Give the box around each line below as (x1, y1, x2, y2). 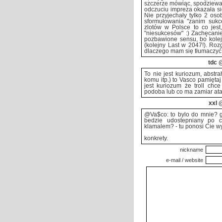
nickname (180, 147, 203, 153)
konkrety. (144, 135, 168, 141)
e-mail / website (166, 157, 203, 163)
